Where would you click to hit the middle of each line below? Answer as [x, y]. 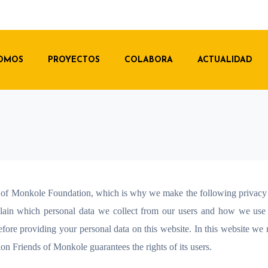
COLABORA [148, 60]
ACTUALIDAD [225, 60]
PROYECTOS [74, 60]
